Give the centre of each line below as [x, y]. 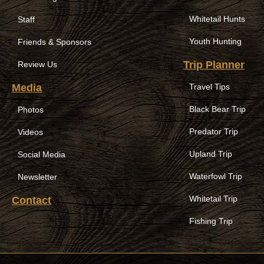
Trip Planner [214, 65]
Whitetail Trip [214, 199]
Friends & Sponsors [55, 42]
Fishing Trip [211, 221]
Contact [32, 200]
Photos [31, 110]
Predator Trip [214, 131]
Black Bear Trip [218, 109]
